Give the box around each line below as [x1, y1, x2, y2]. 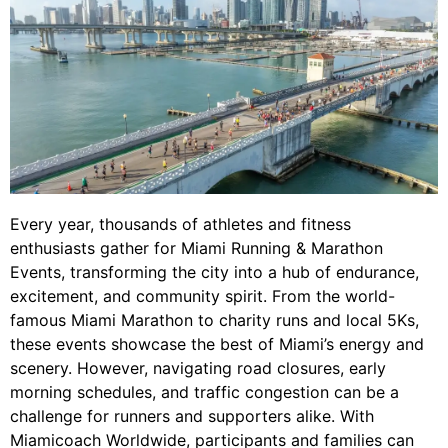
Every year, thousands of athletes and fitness [10, 214, 351, 235]
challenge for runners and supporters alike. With [10, 406, 374, 427]
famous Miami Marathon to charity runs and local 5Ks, [10, 310, 419, 331]
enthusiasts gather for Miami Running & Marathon [10, 238, 383, 259]
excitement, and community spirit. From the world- [10, 286, 395, 307]
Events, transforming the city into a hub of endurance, [10, 262, 419, 283]
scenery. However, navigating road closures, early [10, 358, 386, 379]
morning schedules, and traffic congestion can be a [10, 382, 399, 403]
